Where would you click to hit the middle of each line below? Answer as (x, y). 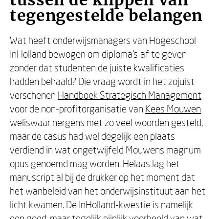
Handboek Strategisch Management (130, 95)
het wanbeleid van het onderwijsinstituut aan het (108, 191)
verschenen (34, 95)
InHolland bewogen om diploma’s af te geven (98, 54)
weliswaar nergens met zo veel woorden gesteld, (106, 122)
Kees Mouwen (173, 109)
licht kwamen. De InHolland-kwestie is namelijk (101, 204)
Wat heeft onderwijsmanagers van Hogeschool (103, 40)
